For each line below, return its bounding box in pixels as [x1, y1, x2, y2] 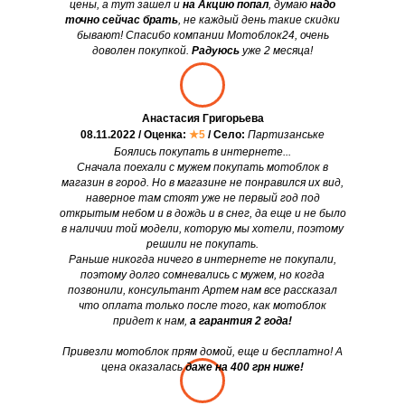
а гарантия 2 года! [190, 315, 292, 328]
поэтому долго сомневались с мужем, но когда [80, 268, 325, 282]
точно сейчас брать [65, 14, 178, 27]
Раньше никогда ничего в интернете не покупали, [69, 253, 336, 267]
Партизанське [248, 128, 325, 142]
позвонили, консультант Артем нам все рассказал [68, 284, 337, 297]
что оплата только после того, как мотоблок [79, 299, 326, 313]
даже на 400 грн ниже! [185, 361, 304, 374]
